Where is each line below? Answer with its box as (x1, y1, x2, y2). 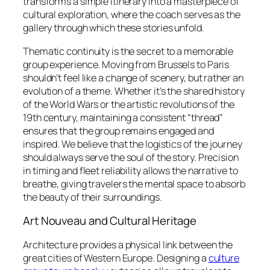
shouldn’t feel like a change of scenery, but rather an (23, 71, 243, 84)
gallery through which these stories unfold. (23, 21, 204, 35)
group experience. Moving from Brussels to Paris (23, 57, 230, 71)
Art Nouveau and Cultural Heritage (23, 213, 196, 229)
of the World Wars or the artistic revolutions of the (23, 97, 234, 111)
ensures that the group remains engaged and (23, 124, 214, 137)
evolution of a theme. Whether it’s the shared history (23, 84, 245, 98)
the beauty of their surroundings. (23, 190, 162, 204)
